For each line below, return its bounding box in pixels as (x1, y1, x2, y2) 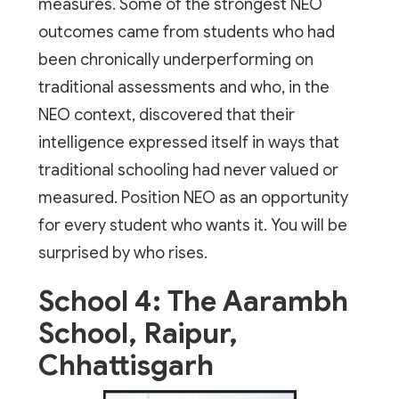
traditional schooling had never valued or (37, 159, 338, 180)
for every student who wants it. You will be (37, 215, 347, 235)
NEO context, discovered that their (37, 104, 295, 125)
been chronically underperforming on (37, 49, 313, 69)
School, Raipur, (37, 314, 238, 351)
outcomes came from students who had (37, 21, 335, 42)
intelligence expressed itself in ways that (37, 132, 339, 152)
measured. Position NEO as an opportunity (37, 187, 348, 208)
